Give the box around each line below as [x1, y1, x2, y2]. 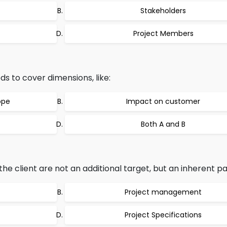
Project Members [133, 28, 194, 39]
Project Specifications [125, 210, 202, 220]
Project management [125, 187, 202, 197]
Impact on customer [126, 96, 200, 106]
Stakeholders [140, 6, 186, 16]
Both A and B [141, 119, 185, 129]
